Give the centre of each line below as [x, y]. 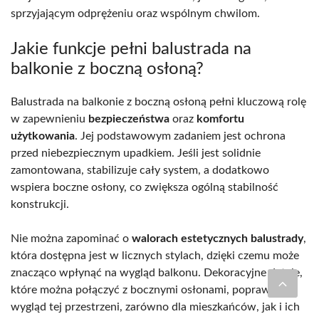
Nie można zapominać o [71, 239]
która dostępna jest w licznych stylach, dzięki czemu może [155, 256]
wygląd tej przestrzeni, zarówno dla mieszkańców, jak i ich [155, 307]
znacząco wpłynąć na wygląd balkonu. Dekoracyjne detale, [157, 273]
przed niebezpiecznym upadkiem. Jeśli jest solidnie [136, 153]
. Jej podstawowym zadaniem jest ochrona [180, 136]
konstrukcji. [40, 205]
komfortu [220, 119]
